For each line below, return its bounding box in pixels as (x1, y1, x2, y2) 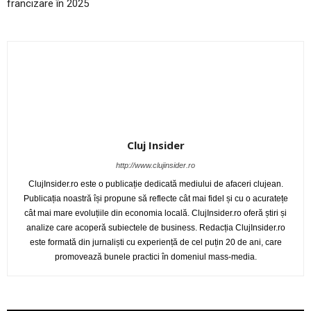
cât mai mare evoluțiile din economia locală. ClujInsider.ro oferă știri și (24, 208, 287, 218)
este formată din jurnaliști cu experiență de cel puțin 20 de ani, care (29, 237, 282, 247)
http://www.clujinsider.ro (116, 161, 195, 169)
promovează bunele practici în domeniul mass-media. (54, 252, 257, 262)
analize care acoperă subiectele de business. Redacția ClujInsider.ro (26, 223, 285, 233)
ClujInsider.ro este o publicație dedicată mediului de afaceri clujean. (28, 179, 283, 189)
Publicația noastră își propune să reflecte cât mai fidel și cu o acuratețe (23, 194, 288, 203)
